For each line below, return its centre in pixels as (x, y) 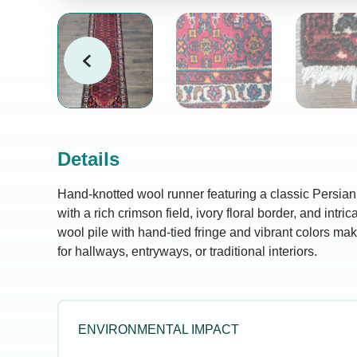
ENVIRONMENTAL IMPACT (159, 330)
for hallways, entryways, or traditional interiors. (187, 251)
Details (88, 159)
